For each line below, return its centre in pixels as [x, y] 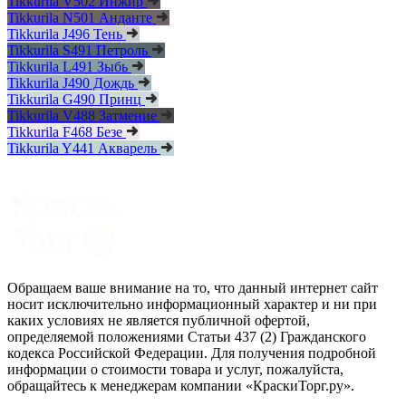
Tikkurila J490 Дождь [71, 83]
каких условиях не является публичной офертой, [159, 321]
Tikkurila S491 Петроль [77, 51]
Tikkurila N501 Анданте [80, 18]
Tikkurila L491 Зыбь [68, 67]
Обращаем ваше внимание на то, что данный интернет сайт [193, 288]
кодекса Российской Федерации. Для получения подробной [192, 353]
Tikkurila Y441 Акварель [82, 149]
